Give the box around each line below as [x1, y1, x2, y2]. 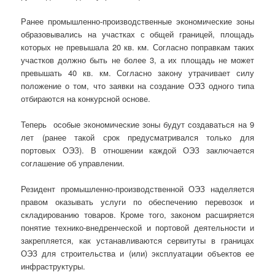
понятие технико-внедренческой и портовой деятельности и [21, 221, 254, 233]
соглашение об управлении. [21, 157, 125, 169]
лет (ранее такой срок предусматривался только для [21, 131, 254, 143]
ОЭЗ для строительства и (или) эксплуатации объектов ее [21, 247, 254, 259]
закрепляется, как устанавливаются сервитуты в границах [21, 234, 254, 246]
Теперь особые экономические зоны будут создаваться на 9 [21, 118, 254, 130]
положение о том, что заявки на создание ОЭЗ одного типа [21, 79, 254, 91]
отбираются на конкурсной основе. [21, 92, 151, 104]
